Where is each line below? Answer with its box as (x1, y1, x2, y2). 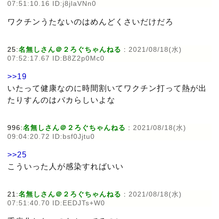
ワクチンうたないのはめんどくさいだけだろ (7, 18, 174, 26)
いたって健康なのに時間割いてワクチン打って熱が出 (7, 84, 207, 93)
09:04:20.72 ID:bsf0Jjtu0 (7, 132, 95, 141)
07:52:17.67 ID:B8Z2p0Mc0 (7, 54, 105, 63)
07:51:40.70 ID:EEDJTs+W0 (7, 199, 105, 207)
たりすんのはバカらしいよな (7, 96, 115, 105)
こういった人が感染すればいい (7, 162, 124, 171)
